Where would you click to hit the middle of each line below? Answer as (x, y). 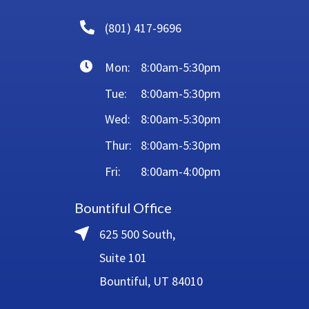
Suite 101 (123, 257)
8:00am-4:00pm (180, 171)
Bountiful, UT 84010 (151, 281)
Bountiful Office (123, 208)
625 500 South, (137, 234)
